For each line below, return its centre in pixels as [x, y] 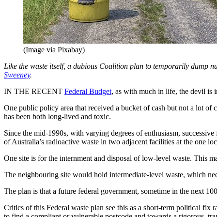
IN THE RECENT [34, 91]
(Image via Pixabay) [54, 49]
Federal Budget [88, 91]
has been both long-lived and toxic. [57, 116]
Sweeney [17, 75]
